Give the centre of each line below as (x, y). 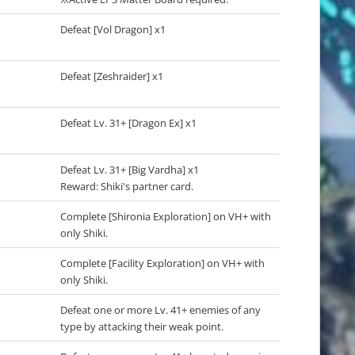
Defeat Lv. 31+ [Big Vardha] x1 (130, 170)
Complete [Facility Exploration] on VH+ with (162, 263)
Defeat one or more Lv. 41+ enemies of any (160, 310)
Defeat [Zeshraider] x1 (112, 76)
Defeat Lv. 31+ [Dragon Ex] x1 (128, 123)
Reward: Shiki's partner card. (127, 187)
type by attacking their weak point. (142, 327)
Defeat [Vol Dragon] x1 (113, 30)
